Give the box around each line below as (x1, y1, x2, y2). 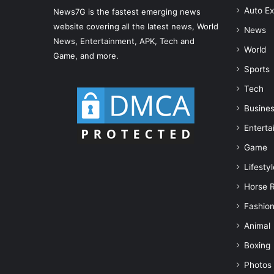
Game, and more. (53, 51, 119, 61)
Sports (244, 64, 270, 74)
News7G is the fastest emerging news (53, 7, 201, 17)
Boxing (244, 240, 270, 250)
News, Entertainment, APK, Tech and (53, 36, 194, 46)
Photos (244, 260, 272, 270)
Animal (244, 221, 270, 231)
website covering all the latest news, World (53, 21, 218, 31)
